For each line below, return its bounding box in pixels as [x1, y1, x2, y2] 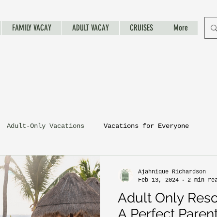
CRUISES [129, 23, 153, 32]
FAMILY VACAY [12, 23, 51, 32]
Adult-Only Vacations [7, 122, 84, 130]
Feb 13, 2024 [138, 176, 179, 184]
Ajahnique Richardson [138, 169, 206, 175]
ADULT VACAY [72, 23, 109, 32]
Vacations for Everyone [104, 122, 189, 130]
